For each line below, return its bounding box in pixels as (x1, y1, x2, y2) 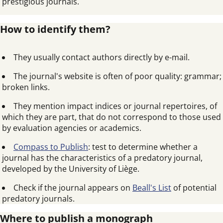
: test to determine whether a (88, 141, 198, 152)
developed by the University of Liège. (2, 163, 139, 174)
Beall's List (132, 182, 171, 193)
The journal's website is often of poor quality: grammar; (13, 71, 222, 82)
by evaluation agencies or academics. (2, 122, 141, 133)
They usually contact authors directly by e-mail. (13, 52, 190, 63)
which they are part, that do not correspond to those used (2, 111, 221, 122)
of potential (171, 182, 217, 193)
